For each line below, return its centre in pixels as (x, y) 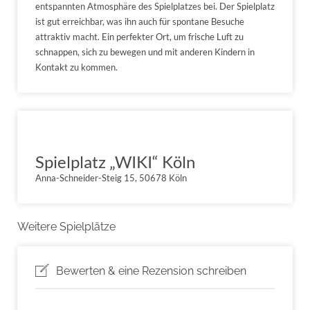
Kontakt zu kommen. (76, 67)
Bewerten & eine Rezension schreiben (151, 271)
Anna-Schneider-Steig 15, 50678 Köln (111, 177)
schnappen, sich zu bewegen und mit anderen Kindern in (145, 52)
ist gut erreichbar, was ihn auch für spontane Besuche (140, 21)
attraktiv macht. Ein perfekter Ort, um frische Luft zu (139, 36)
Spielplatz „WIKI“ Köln (115, 161)
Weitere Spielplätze (66, 226)
